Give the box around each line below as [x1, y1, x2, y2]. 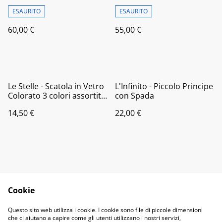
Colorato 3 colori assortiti [8, 90, 103, 101]
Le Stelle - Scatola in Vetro [8, 80, 104, 92]
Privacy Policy [45, 209, 96, 220]
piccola [8, 99, 34, 111]
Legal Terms [129, 200, 174, 211]
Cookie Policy [127, 209, 176, 220]
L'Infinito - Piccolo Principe [115, 80, 213, 92]
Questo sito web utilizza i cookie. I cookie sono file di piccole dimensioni [8, 206, 203, 214]
